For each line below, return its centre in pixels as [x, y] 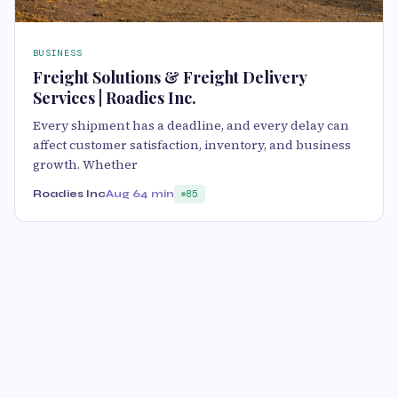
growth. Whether [85, 164]
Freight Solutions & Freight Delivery [170, 77]
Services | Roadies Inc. [115, 97]
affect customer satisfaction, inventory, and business [192, 144]
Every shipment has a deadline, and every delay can [191, 125]
